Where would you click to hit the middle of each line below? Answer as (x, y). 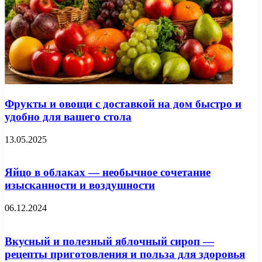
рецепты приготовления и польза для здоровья (125, 254)
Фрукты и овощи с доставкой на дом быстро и (123, 104)
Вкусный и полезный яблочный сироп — (109, 241)
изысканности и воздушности (80, 185)
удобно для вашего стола (68, 116)
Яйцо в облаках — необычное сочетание (108, 173)
